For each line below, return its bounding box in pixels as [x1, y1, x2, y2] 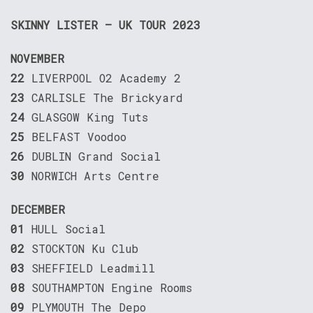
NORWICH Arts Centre [31, 168, 159, 184]
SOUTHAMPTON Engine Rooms [31, 280, 192, 296]
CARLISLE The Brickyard [31, 90, 183, 105]
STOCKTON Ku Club [31, 241, 138, 256]
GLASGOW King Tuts [31, 110, 148, 125]
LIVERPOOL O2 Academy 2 [31, 71, 181, 86]
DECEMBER [10, 202, 65, 217]
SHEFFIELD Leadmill [31, 261, 155, 276]
